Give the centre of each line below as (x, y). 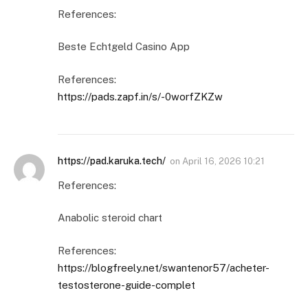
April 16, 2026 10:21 (223, 161)
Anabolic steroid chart (110, 218)
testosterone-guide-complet (126, 285)
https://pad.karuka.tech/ (112, 161)
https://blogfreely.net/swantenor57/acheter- (164, 267)
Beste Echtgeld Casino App (124, 47)
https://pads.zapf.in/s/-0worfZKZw (140, 96)
